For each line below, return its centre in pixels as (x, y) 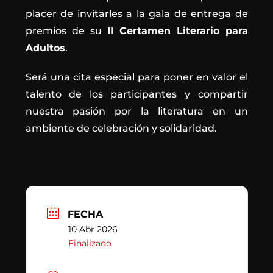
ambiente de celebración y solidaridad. (121, 128)
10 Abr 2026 (93, 229)
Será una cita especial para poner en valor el (136, 77)
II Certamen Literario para (177, 30)
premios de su (66, 30)
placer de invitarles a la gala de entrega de (136, 13)
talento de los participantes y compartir (136, 94)
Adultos (45, 48)
